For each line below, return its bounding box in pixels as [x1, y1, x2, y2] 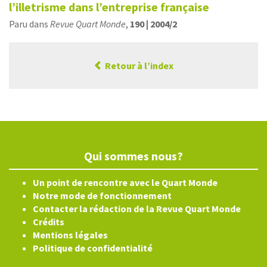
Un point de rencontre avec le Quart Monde [33, 176, 218, 188]
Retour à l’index [103, 60, 173, 72]
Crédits [33, 216, 64, 228]
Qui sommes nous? [84, 148, 183, 163]
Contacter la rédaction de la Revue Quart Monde [33, 203, 241, 215]
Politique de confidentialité [33, 242, 153, 254]
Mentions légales [33, 229, 108, 241]
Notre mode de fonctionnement [33, 190, 172, 201]
